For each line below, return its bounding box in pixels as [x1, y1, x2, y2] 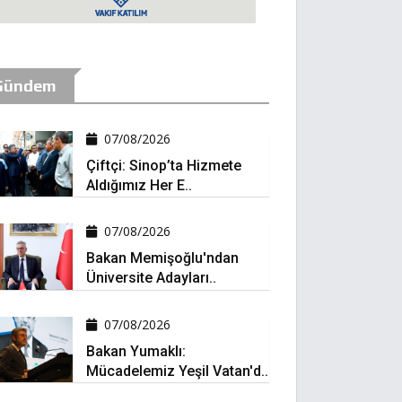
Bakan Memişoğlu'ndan [85, 249, 239, 267]
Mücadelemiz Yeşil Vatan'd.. [85, 362, 268, 380]
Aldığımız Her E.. [85, 177, 192, 194]
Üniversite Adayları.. [85, 269, 216, 287]
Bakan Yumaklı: [85, 342, 186, 360]
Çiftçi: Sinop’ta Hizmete [85, 157, 241, 174]
